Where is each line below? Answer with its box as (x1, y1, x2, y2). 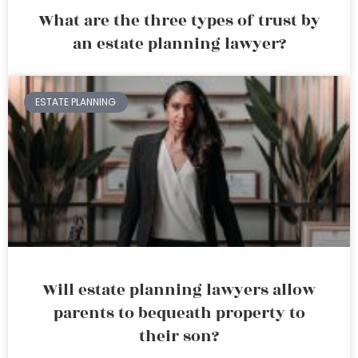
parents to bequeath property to (53, 301, 305, 325)
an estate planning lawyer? (72, 31, 286, 56)
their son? (139, 324, 219, 348)
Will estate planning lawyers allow (42, 278, 316, 302)
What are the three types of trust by (38, 8, 320, 33)
